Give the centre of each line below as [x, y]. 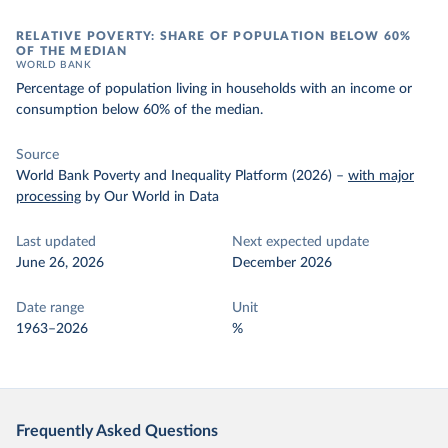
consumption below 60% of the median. [139, 110]
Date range [50, 308]
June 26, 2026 [60, 263]
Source [37, 155]
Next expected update [300, 242]
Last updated [56, 242]
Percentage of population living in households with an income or [214, 89]
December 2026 [282, 263]
